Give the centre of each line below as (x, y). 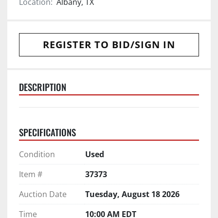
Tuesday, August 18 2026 (132, 194)
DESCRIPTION (43, 87)
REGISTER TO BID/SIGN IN (109, 44)
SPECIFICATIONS (47, 132)
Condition (37, 154)
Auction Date (43, 194)
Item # (31, 174)
